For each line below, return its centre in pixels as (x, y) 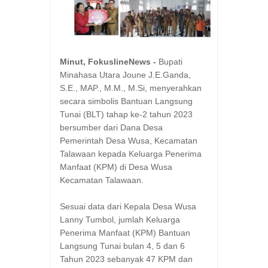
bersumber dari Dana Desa (111, 128)
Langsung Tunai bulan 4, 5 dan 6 (122, 246)
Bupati (170, 62)
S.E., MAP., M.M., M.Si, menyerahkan (131, 88)
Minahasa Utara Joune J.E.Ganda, (125, 75)
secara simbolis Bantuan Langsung (126, 101)
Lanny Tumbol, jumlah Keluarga (120, 220)
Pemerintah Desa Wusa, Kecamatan (129, 141)
